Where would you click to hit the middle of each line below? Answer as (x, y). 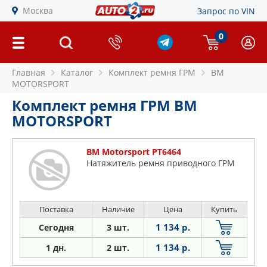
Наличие (118, 209)
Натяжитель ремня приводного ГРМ (161, 163)
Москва (38, 10)
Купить (224, 209)
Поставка (56, 209)
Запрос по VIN (226, 11)
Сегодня (56, 227)
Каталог (77, 72)
